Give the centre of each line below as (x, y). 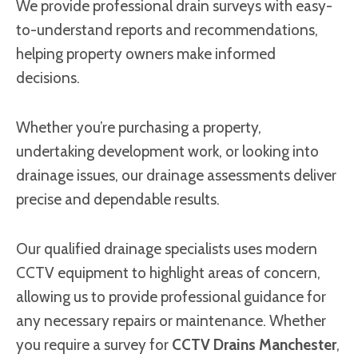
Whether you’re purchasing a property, (139, 127)
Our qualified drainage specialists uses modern (167, 249)
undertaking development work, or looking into (167, 151)
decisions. (48, 78)
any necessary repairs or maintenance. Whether (171, 320)
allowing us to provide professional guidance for (171, 296)
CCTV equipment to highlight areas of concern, (168, 272)
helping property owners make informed (146, 54)
